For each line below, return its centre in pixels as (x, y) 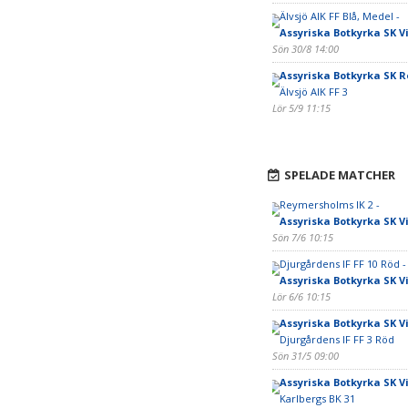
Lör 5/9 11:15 (301, 108)
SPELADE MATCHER (339, 175)
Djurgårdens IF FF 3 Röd (337, 339)
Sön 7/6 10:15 (302, 237)
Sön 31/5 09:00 (305, 356)
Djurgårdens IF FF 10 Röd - (342, 264)
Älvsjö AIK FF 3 (313, 92)
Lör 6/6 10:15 (301, 296)
